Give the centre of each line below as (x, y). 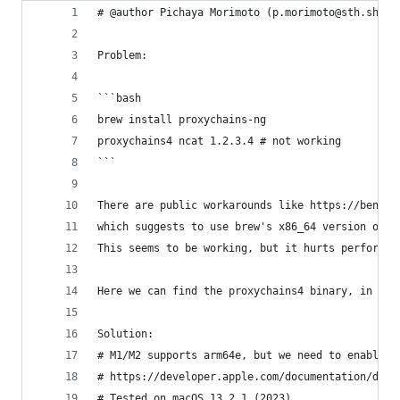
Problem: (122, 55)
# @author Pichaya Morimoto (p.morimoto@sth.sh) (241, 12)
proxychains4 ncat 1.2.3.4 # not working (219, 141)
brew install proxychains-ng (185, 120)
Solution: (125, 334)
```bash (119, 98)
